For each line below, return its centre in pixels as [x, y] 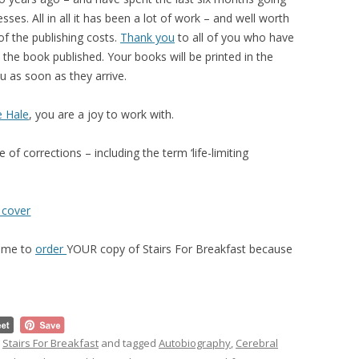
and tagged [129, 343]
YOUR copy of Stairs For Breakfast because [179, 249]
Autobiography [195, 343]
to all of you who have [234, 37]
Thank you [147, 37]
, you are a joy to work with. [101, 114]
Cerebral [257, 343]
